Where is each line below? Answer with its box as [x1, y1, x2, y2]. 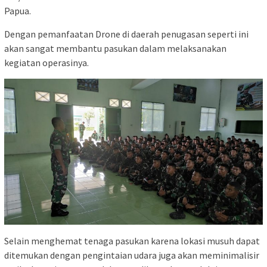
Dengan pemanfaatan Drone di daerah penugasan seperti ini [4, 28, 249, 41]
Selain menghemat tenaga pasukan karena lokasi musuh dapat [4, 234, 260, 247]
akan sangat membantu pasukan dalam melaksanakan [4, 42, 226, 55]
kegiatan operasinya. [4, 57, 89, 69]
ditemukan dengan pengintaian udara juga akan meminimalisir [4, 249, 259, 261]
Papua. [4, 5, 31, 17]
